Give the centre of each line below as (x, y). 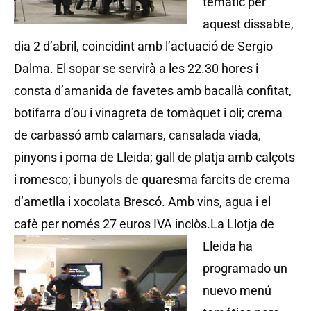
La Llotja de (242, 224)
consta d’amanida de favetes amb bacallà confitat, (153, 91)
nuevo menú (237, 291)
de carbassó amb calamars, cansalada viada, (137, 135)
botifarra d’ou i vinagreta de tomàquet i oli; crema (148, 113)
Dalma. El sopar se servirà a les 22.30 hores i (136, 68)
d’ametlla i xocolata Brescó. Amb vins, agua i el (142, 202)
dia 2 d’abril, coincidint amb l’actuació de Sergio (143, 46)
